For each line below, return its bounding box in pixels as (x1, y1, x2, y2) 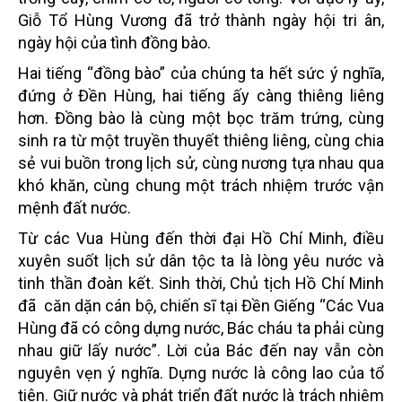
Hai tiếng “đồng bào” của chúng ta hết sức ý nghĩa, (18, 63, 384, 83)
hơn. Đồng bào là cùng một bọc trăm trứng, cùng (18, 108, 384, 127)
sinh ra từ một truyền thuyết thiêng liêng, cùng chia (18, 130, 384, 150)
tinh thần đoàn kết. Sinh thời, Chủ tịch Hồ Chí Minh (18, 273, 384, 293)
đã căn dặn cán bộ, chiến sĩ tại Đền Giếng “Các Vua (18, 295, 384, 315)
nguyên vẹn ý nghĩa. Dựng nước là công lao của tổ (18, 363, 384, 382)
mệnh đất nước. (18, 197, 131, 217)
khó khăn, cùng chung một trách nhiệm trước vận (18, 175, 384, 195)
